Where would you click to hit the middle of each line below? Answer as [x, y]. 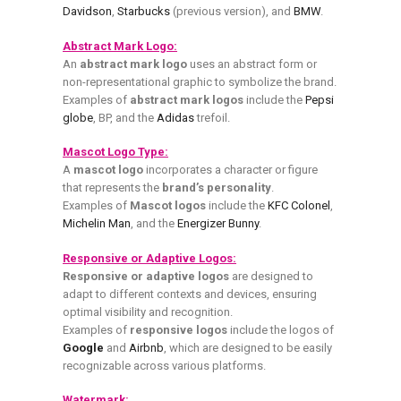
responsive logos [179, 329]
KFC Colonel [299, 206]
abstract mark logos [187, 99]
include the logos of [281, 329]
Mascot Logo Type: [115, 152]
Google [83, 347]
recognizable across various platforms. [164, 365]
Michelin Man [97, 224]
